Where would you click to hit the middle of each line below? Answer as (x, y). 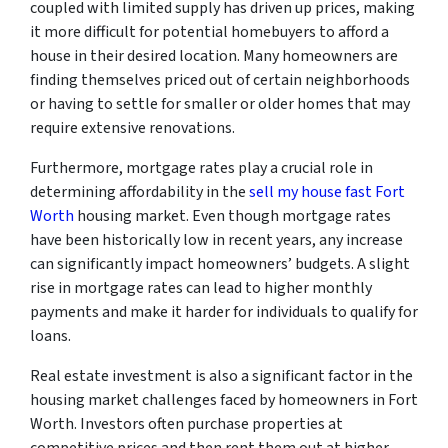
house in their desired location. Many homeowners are (214, 55)
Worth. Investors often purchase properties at (186, 423)
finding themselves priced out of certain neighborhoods (220, 79)
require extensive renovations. (132, 127)
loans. (50, 335)
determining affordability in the (139, 191)
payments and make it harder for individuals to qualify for (224, 311)
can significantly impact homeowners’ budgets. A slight (220, 263)
